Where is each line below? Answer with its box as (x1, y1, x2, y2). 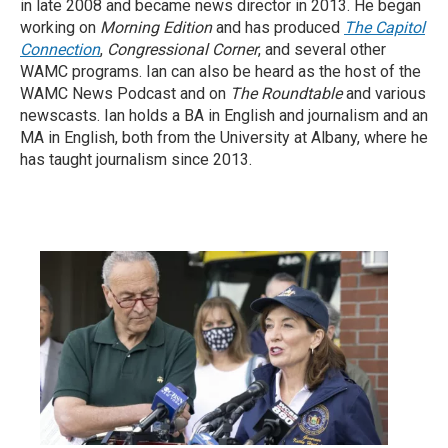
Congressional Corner (103, 40, 258, 59)
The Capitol (344, 18, 425, 37)
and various (346, 84, 426, 103)
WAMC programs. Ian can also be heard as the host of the (20, 62, 421, 81)
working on (20, 18, 100, 37)
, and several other (258, 40, 386, 59)
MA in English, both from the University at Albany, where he (20, 128, 428, 147)
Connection (20, 40, 100, 59)
